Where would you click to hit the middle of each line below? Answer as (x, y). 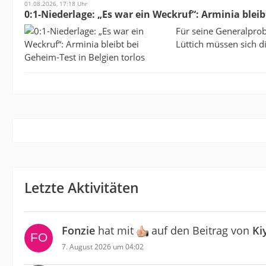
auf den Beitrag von (200, 230)
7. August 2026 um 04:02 (103, 246)
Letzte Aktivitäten (82, 188)
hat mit (116, 230)
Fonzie (78, 230)
